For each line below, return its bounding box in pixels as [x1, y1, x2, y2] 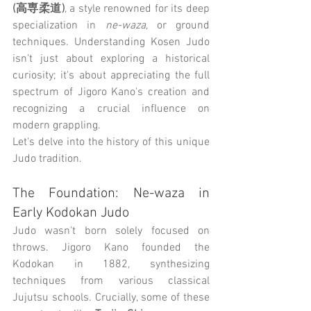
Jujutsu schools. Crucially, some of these [12, 290, 210, 305]
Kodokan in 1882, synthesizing [12, 257, 210, 271]
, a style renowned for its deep [64, 1, 210, 16]
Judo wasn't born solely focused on [12, 224, 210, 238]
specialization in [12, 18, 106, 33]
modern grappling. [12, 118, 101, 133]
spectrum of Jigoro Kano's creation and [12, 85, 210, 99]
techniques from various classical [12, 274, 210, 288]
